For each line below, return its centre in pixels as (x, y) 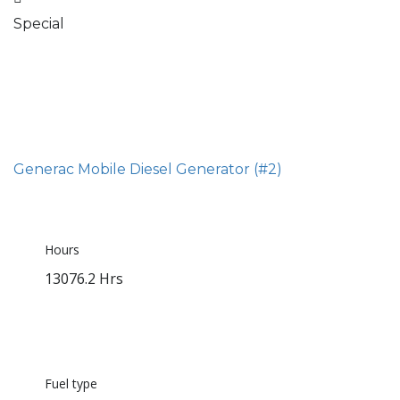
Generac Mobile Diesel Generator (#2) (148, 170)
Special (39, 24)
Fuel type (71, 384)
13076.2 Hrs (84, 279)
